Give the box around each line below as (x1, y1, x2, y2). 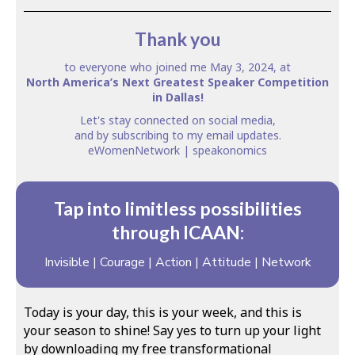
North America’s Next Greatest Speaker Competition (26, 74, 329, 90)
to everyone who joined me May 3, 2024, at (64, 59, 291, 75)
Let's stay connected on (79, 113, 208, 128)
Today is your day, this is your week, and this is (24, 303, 302, 322)
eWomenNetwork (88, 143, 183, 158)
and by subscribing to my (74, 128, 206, 143)
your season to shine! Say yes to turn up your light (24, 322, 321, 340)
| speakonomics (183, 143, 267, 158)
